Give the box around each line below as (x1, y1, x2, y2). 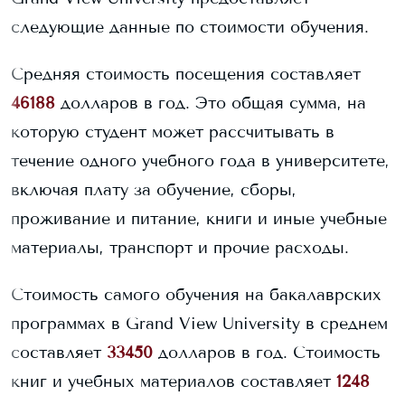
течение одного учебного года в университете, (11, 151, 390, 171)
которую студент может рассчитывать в (11, 122, 334, 142)
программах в (11, 314, 126, 334)
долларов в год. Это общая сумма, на (61, 93, 366, 113)
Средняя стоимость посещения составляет (11, 64, 361, 84)
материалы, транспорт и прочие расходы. (11, 238, 349, 258)
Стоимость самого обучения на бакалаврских (11, 285, 381, 305)
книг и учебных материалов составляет (11, 372, 331, 391)
